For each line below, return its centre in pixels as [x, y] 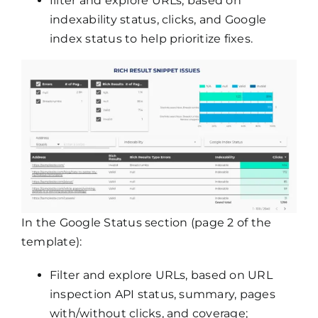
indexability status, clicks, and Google [158, 20]
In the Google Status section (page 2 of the [146, 223]
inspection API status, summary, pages [162, 295]
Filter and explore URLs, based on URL [161, 275]
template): [51, 242]
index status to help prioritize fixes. [151, 39]
